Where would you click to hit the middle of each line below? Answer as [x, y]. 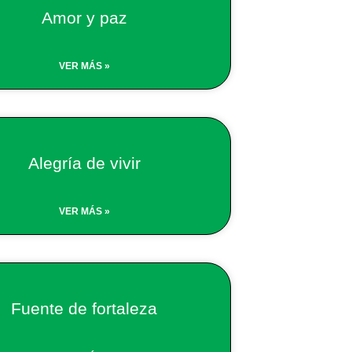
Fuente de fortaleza [84, 308]
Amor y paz [84, 17]
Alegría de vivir [84, 163]
